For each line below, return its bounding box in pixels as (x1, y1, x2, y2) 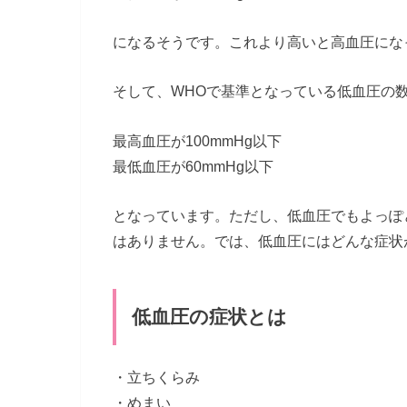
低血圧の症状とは (132, 305, 288, 328)
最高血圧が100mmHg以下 (113, 132, 282, 149)
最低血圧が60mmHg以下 (113, 157, 273, 174)
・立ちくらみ (113, 368, 200, 385)
